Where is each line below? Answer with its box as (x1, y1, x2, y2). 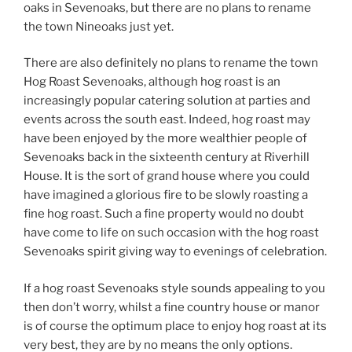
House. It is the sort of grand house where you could (24, 169, 310, 183)
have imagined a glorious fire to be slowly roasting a (24, 188, 308, 202)
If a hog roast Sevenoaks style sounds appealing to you (24, 280, 325, 295)
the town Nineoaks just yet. (24, 19, 174, 34)
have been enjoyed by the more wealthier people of (24, 131, 307, 145)
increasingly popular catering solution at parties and (24, 93, 310, 108)
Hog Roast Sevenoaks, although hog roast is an (24, 75, 280, 89)
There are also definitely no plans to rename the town (24, 56, 318, 70)
